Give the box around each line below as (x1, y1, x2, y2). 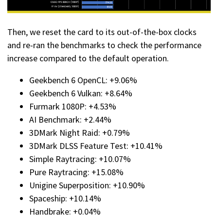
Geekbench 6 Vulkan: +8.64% (29, 87, 132, 99)
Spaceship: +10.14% (29, 192, 101, 204)
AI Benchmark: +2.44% (29, 113, 111, 125)
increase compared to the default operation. (7, 52, 169, 64)
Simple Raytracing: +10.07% (29, 153, 131, 164)
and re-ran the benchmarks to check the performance (7, 39, 201, 51)
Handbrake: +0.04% (29, 205, 101, 217)
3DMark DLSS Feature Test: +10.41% (29, 140, 163, 151)
